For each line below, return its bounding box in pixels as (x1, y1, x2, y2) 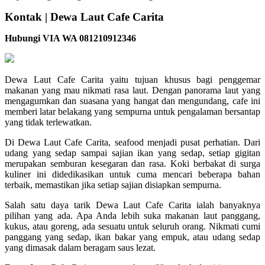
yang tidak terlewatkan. (5, 117, 92, 128)
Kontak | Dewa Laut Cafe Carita (5, 11, 164, 24)
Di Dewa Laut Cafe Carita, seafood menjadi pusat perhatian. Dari (5, 137, 260, 148)
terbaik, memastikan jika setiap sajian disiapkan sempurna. (5, 180, 221, 190)
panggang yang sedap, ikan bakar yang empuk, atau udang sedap (5, 232, 260, 243)
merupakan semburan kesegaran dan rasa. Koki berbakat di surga (5, 159, 260, 169)
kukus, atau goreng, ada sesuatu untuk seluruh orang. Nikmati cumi (5, 221, 260, 232)
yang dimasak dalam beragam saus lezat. (5, 243, 156, 253)
